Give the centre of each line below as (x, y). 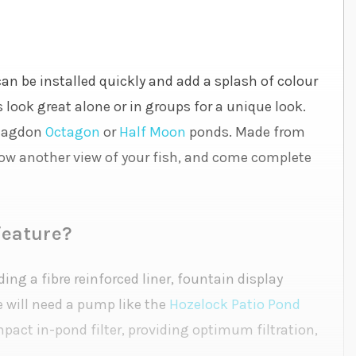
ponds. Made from (246, 132)
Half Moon (153, 132)
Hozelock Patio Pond (235, 305)
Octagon (73, 132)
